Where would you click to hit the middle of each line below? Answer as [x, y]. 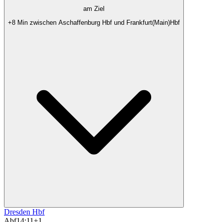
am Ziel [94, 8]
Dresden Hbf [24, 212]
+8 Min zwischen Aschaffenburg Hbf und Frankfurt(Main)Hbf [94, 22]
